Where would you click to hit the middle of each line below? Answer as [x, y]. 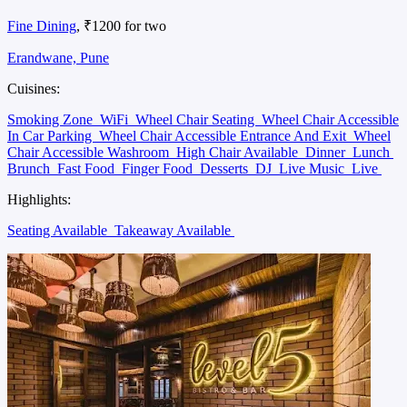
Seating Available [59, 230]
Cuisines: [34, 88]
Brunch [30, 168]
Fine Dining [42, 25]
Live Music [313, 168]
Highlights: [39, 199]
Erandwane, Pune [58, 57]
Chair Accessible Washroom [90, 152]
